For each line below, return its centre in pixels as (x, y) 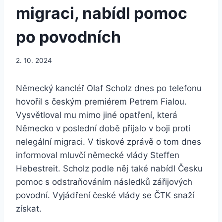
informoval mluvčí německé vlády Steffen (98, 155)
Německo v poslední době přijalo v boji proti (103, 129)
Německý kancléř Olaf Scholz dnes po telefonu (109, 88)
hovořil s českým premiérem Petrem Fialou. (101, 102)
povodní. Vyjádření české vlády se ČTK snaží (105, 195)
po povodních (68, 37)
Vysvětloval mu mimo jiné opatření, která (97, 115)
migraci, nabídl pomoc (102, 13)
